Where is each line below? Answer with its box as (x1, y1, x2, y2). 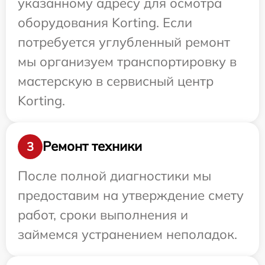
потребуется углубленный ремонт (18, 33, 230, 50)
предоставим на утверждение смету (18, 186, 244, 203)
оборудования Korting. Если (18, 14, 192, 31)
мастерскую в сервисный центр (18, 72, 214, 89)
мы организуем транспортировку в (18, 53, 237, 70)
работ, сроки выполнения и (18, 206, 188, 223)
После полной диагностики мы (18, 167, 211, 184)
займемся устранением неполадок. (18, 225, 237, 243)
